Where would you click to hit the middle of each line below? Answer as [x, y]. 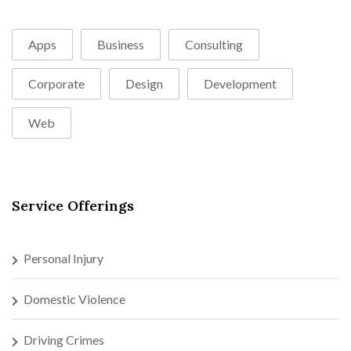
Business [121, 44]
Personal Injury [63, 258]
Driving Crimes [64, 339]
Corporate [56, 83]
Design [144, 83]
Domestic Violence [74, 299]
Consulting [214, 44]
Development [240, 83]
